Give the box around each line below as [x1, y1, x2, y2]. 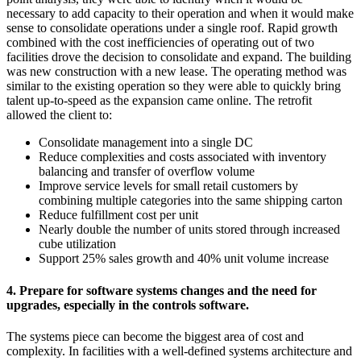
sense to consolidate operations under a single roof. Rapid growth [6, 21, 338, 35]
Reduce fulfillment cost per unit [39, 208, 198, 222]
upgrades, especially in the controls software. [6, 297, 249, 312]
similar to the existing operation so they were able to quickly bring [6, 79, 341, 93]
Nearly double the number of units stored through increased [39, 222, 340, 237]
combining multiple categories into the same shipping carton [39, 193, 342, 208]
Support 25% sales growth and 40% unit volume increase [39, 251, 329, 266]
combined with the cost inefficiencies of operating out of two [6, 35, 314, 50]
